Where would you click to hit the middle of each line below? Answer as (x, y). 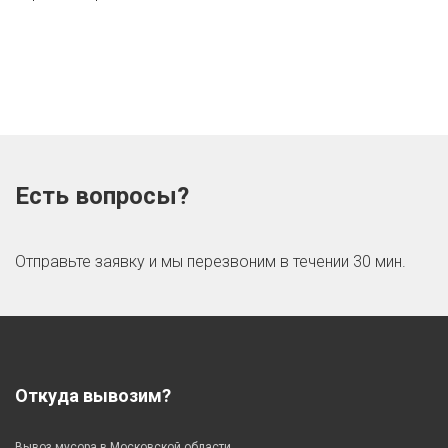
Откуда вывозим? (93, 395)
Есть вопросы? (102, 195)
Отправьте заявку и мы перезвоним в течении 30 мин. (210, 261)
